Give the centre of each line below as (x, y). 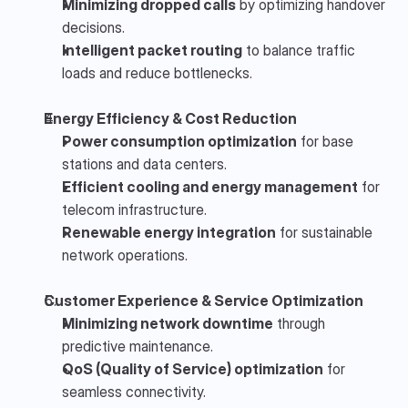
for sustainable (324, 232)
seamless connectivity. (134, 391)
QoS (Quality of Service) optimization (193, 368)
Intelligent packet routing (152, 50)
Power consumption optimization (179, 141)
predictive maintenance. (138, 346)
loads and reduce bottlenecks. (157, 72)
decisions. (93, 27)
